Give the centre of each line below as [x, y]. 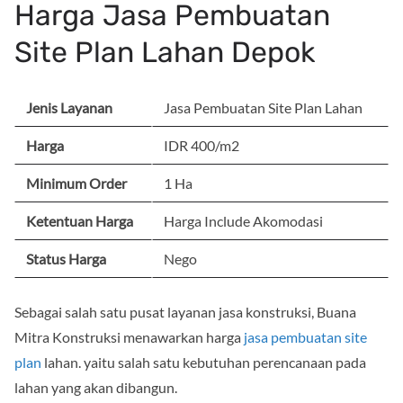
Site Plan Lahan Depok [165, 52]
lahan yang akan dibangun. [96, 387]
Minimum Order [76, 183]
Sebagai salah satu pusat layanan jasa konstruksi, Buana [185, 311]
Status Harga [66, 258]
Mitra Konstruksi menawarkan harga [129, 336]
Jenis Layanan [69, 107]
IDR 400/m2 [201, 145]
